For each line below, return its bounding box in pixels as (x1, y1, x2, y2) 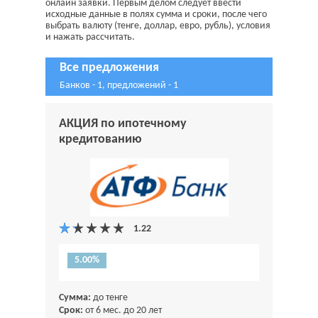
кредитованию (59, 133, 142, 146)
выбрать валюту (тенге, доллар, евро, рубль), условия (45, 21, 270, 31)
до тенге (91, 292, 128, 304)
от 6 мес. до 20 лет (83, 305, 162, 317)
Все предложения (60, 61, 159, 75)
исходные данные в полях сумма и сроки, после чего (45, 9, 267, 20)
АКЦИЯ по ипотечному (59, 117, 187, 131)
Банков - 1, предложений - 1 (60, 80, 178, 91)
